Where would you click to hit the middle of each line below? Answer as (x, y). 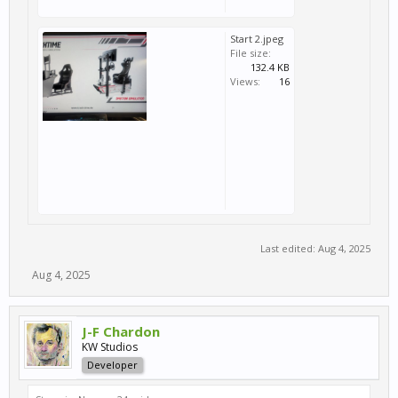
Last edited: (289, 248)
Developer (112, 365)
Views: (245, 81)
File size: (251, 53)
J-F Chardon (121, 331)
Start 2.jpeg (257, 39)
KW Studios (110, 347)
